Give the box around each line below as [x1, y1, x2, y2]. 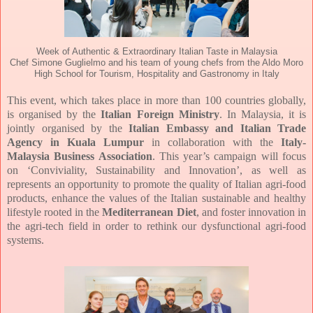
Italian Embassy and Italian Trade [129, 122, 306, 134]
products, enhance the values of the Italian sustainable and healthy [7, 191, 306, 204]
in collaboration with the [144, 136, 281, 148]
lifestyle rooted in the [7, 205, 103, 218]
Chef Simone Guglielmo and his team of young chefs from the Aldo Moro [10, 57, 303, 68]
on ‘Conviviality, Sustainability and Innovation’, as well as [7, 163, 306, 176]
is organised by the [7, 108, 101, 120]
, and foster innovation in [196, 205, 307, 218]
